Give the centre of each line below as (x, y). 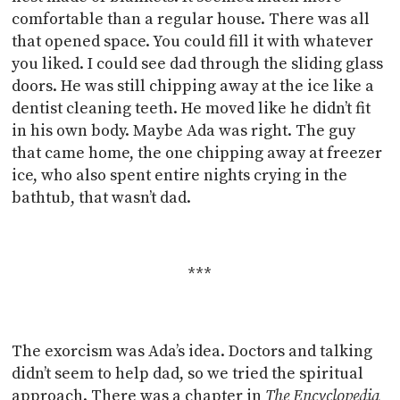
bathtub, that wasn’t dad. (104, 197)
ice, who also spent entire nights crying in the (180, 175)
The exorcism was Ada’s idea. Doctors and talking (192, 351)
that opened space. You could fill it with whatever (193, 41)
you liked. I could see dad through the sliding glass (198, 63)
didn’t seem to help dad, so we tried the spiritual (188, 373)
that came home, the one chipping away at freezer (197, 153)
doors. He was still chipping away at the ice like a (193, 86)
